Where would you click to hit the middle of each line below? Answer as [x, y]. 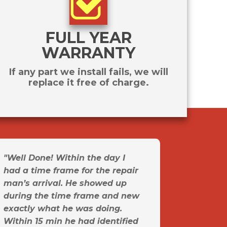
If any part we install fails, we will [88, 72]
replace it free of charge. [88, 83]
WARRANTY [89, 53]
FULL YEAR [88, 38]
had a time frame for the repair [71, 171]
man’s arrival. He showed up [65, 183]
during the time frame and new [71, 196]
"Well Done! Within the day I [64, 158]
